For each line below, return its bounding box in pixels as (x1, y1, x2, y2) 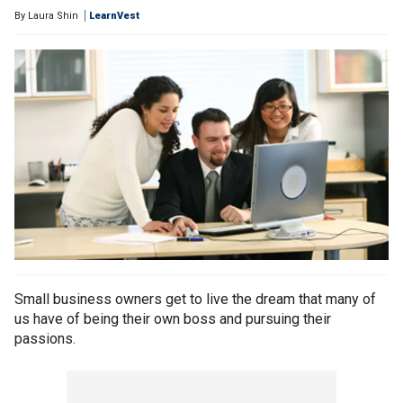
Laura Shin (28, 10, 78, 22)
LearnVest (89, 10, 139, 22)
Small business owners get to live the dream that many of (14, 291, 376, 309)
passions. (14, 330, 76, 348)
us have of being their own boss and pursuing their (14, 310, 331, 328)
